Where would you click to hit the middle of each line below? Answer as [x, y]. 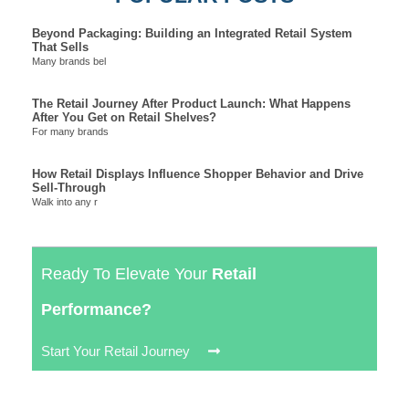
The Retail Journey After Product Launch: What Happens [191, 104]
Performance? [99, 310]
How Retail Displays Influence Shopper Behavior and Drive [198, 174]
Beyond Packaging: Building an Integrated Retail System [192, 34]
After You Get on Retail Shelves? [124, 118]
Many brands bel [69, 62]
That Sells [60, 47]
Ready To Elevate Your [126, 274]
